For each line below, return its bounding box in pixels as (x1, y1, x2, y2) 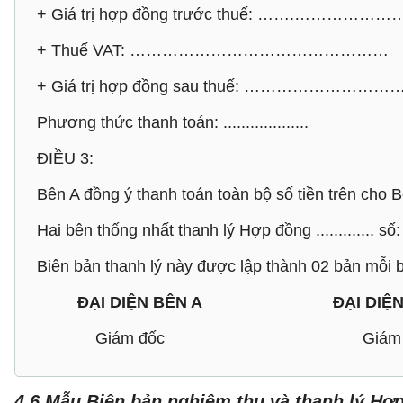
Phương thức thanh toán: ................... (37, 113, 309, 131)
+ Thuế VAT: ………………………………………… (37, 41, 389, 59)
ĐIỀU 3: (37, 149, 94, 167)
